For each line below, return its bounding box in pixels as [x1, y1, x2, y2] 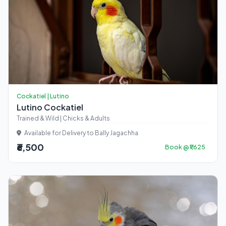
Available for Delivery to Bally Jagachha [23, 129, 138, 137]
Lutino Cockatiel [17, 102, 83, 112]
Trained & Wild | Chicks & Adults [17, 115, 110, 122]
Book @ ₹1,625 [165, 143, 205, 151]
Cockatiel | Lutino [17, 92, 69, 100]
